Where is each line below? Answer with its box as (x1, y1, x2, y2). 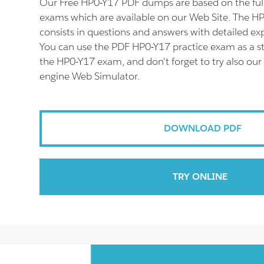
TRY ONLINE (172, 170, 227, 183)
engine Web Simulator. (39, 70, 140, 82)
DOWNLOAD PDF (163, 122, 242, 134)
